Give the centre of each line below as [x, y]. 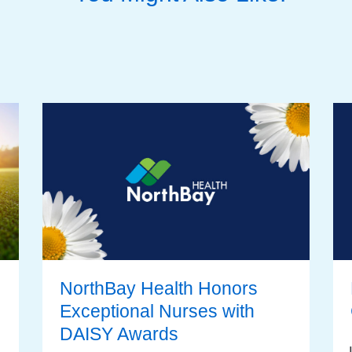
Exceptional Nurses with [157, 311]
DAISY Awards [119, 334]
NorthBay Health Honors [159, 288]
